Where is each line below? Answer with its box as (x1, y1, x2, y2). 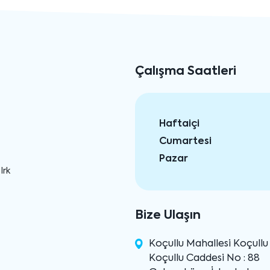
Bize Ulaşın (135, 210, 201, 222)
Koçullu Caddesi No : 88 (149, 254, 260, 264)
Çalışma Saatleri (135, 66, 236, 78)
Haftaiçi (159, 119, 199, 130)
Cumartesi (159, 137, 212, 147)
